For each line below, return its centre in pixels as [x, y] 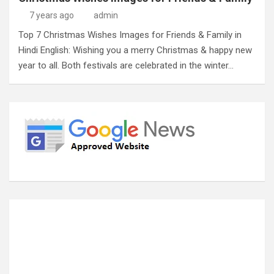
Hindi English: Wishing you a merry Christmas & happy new [135, 50]
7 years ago [51, 15]
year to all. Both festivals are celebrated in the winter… [126, 65]
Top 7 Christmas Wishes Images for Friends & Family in [130, 35]
